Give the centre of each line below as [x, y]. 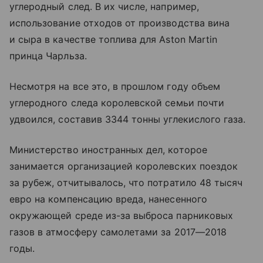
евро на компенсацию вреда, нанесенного [108, 199]
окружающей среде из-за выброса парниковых [121, 215]
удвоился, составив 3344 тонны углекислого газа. [128, 119]
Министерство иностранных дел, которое [108, 149]
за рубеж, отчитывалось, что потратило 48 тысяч [126, 182]
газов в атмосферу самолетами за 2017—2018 [118, 232]
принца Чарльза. [48, 55]
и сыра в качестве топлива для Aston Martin [114, 39]
